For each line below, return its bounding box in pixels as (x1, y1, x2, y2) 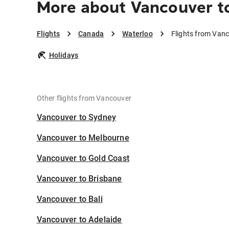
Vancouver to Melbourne (36, 133, 129, 143)
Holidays (49, 51, 79, 60)
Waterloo (122, 30, 153, 38)
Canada (78, 30, 104, 38)
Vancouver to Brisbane (36, 174, 122, 184)
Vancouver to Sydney (36, 112, 117, 123)
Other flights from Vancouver (36, 94, 132, 103)
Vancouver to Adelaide (36, 215, 122, 225)
